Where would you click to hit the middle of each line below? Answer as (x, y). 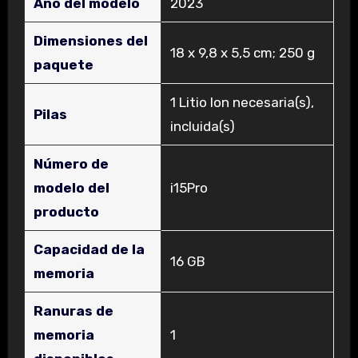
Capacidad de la (89, 250)
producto (66, 212)
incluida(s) (202, 127)
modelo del (71, 188)
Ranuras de (73, 311)
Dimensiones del (90, 41)
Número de (71, 164)
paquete (63, 65)
